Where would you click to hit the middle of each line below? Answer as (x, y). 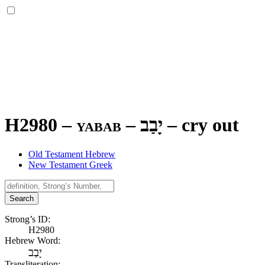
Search (22, 198)
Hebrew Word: (33, 240)
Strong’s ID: (28, 219)
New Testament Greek (70, 164)
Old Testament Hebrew (72, 154)
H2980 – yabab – (72, 125)
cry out (210, 125)
